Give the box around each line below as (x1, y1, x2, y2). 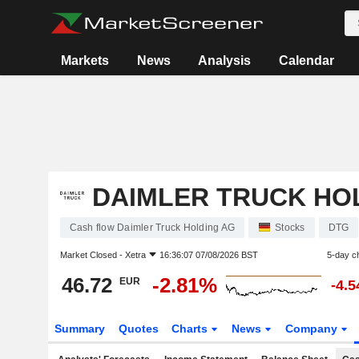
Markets (61, 54, 110, 67)
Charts (171, 322, 212, 335)
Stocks (275, 222, 305, 233)
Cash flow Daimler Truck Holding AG (69, 222, 235, 233)
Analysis (198, 54, 252, 67)
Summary (54, 322, 105, 335)
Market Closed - (59, 250, 125, 260)
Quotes (118, 322, 159, 335)
